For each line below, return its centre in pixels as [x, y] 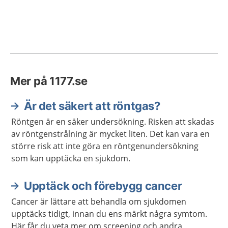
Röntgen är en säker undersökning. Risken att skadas [113, 122]
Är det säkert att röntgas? [92, 106]
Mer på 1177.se [49, 81]
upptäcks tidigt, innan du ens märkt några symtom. [109, 214]
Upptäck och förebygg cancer [103, 186]
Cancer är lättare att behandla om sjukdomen [99, 202]
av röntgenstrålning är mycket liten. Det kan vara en [110, 134]
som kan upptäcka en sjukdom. [71, 158]
